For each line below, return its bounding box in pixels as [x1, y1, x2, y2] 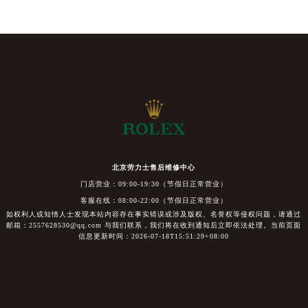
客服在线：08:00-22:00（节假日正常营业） [80, 196, 228, 204]
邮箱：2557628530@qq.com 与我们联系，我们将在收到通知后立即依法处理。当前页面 [6, 221, 302, 229]
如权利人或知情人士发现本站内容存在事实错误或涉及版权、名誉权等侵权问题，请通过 [6, 210, 302, 218]
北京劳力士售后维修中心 [112, 163, 196, 171]
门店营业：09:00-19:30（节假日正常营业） [80, 179, 228, 188]
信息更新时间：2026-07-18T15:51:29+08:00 [78, 232, 230, 240]
